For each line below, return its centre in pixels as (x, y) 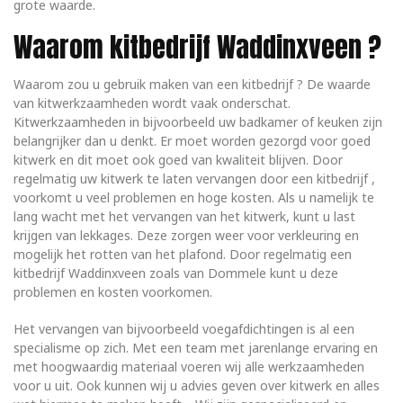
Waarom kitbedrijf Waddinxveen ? (197, 47)
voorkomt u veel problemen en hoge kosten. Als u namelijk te (194, 197)
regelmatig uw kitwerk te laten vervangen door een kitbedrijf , (194, 179)
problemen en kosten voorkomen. (113, 292)
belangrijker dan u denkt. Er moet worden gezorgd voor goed (192, 141)
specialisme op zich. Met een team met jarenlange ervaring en (196, 348)
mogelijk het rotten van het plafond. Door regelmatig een (183, 254)
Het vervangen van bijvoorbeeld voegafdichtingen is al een (184, 329)
